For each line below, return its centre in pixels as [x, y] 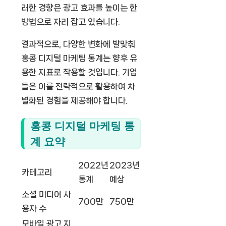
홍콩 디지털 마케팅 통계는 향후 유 [79, 58]
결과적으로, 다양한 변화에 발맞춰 [78, 44]
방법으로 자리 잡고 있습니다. [71, 21]
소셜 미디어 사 [46, 194]
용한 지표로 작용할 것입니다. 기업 [79, 72]
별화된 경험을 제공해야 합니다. [74, 100]
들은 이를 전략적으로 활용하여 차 [78, 86]
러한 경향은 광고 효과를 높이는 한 [79, 7]
